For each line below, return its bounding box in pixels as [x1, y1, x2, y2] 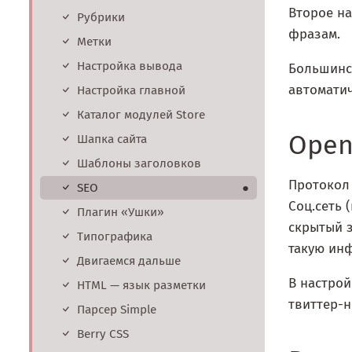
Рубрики [77, 10, 125, 25]
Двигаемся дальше [77, 254, 181, 269]
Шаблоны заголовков [77, 156, 201, 171]
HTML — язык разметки [77, 278, 206, 293]
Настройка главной [77, 83, 185, 98]
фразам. [288, 26, 340, 43]
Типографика [77, 229, 152, 244]
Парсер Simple [77, 302, 156, 317]
